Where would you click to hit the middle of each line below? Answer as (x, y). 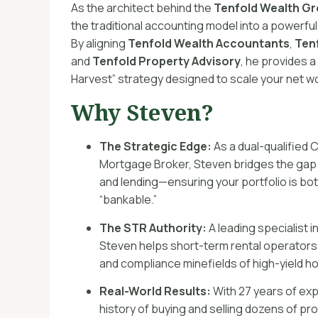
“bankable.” (128, 200)
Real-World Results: (155, 291)
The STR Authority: (153, 227)
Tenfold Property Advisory (166, 61)
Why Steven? (142, 113)
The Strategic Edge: (155, 147)
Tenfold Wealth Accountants (209, 44)
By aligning (99, 44)
